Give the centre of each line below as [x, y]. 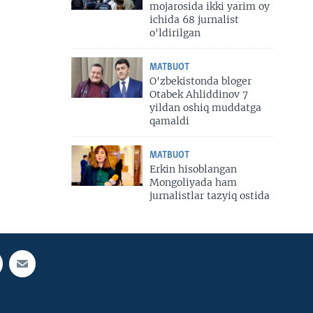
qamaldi [169, 121]
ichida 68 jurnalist [194, 20]
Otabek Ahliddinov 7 [198, 95]
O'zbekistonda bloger [200, 81]
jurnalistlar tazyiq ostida [209, 196]
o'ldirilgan [175, 33]
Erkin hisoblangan [193, 169]
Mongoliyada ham [193, 183]
